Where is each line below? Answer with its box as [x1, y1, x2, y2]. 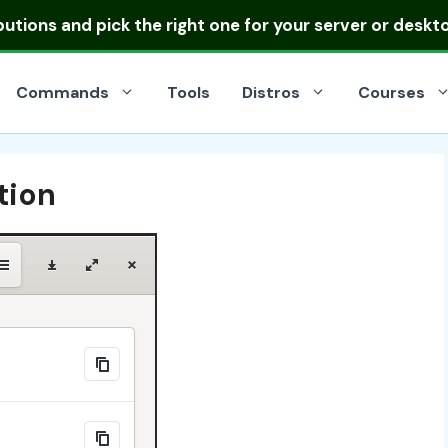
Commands [16, 82, 109, 103]
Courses [358, 82, 425, 103]
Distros [242, 82, 300, 103]
